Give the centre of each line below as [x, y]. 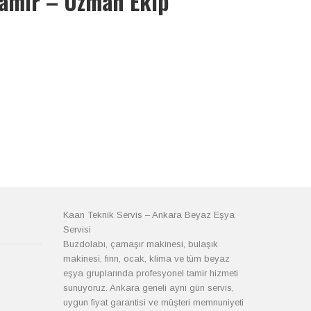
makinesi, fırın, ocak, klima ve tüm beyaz [146, 259]
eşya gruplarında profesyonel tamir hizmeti [151, 273]
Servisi [77, 229]
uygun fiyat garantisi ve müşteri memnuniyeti [153, 302]
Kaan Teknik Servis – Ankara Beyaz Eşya [149, 215]
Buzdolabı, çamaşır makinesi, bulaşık [141, 244]
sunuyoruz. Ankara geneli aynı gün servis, [149, 288]
